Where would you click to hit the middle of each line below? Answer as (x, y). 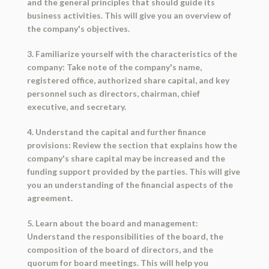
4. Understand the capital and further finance (116, 132)
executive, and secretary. (76, 107)
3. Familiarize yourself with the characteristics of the (132, 54)
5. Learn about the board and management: (112, 223)
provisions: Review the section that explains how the (132, 145)
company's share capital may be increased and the (126, 159)
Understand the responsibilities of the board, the (125, 237)
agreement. (50, 198)
